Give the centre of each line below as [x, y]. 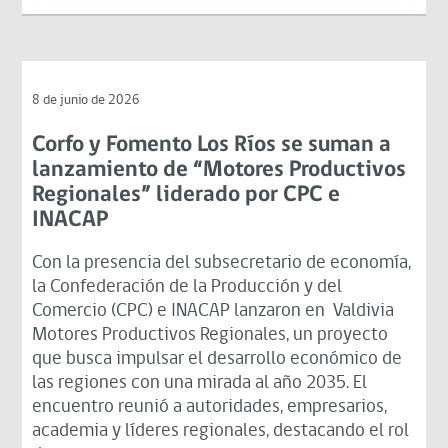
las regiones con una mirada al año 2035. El [200, 383]
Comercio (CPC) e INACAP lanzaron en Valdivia [213, 311]
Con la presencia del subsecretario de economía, [222, 263]
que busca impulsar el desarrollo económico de [217, 359]
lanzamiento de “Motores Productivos [219, 170]
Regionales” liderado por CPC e [186, 195]
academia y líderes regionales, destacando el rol [221, 431]
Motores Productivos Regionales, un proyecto [210, 335]
